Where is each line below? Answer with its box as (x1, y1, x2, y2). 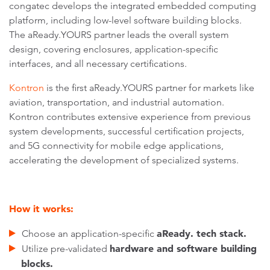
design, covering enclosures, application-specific (9, 43, 218, 55)
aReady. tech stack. (157, 227, 247, 239)
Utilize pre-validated (22, 242, 110, 254)
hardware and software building (110, 242, 257, 254)
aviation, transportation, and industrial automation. (9, 96, 224, 108)
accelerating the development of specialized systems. (9, 154, 239, 166)
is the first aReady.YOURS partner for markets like (44, 81, 254, 93)
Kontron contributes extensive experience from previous (9, 110, 251, 122)
